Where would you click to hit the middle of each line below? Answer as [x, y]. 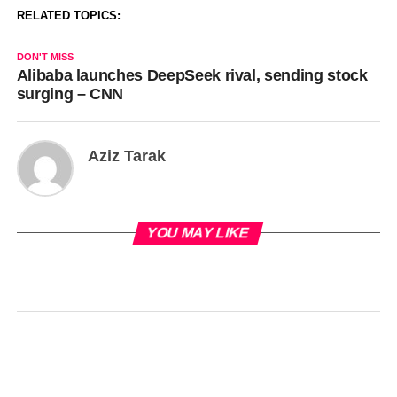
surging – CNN [70, 94]
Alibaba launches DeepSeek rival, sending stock [192, 75]
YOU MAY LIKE [198, 233]
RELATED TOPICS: [68, 16]
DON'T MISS [45, 57]
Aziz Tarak [126, 156]
